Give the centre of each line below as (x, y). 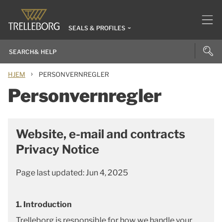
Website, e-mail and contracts (101, 134)
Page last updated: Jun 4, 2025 (72, 173)
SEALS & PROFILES (97, 28)
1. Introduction (45, 204)
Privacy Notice (57, 149)
